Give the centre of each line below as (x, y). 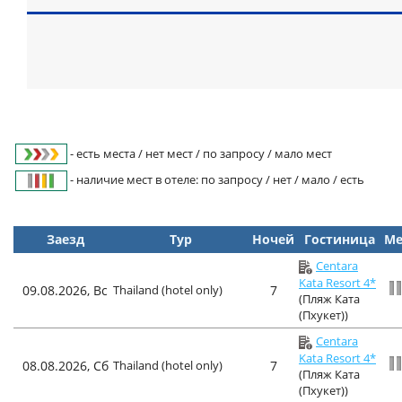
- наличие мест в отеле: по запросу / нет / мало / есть (216, 179)
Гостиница (339, 239)
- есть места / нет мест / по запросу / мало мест (201, 153)
